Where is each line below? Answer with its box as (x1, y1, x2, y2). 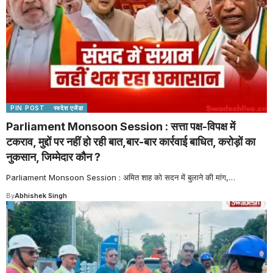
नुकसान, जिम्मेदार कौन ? (6, 151, 101, 163)
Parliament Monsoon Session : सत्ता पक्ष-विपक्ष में (6, 120, 235, 133)
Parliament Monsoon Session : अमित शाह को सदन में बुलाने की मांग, (6, 172, 229, 182)
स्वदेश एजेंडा (53, 104, 83, 112)
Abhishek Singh (15, 191, 67, 200)
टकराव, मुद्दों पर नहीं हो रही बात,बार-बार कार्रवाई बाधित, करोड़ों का (6, 135, 255, 148)
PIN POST (10, 104, 45, 112)
